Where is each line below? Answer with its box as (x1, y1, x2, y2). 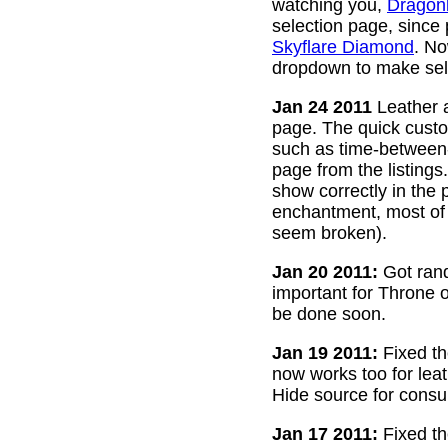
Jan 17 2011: (272, 423, 378, 444)
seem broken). (272, 222, 387, 243)
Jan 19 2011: (272, 342, 378, 363)
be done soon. (272, 303, 386, 324)
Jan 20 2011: (272, 261, 378, 282)
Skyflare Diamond (272, 36, 414, 57)
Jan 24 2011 (272, 96, 372, 117)
